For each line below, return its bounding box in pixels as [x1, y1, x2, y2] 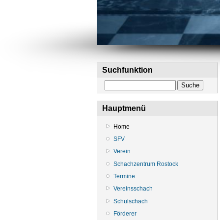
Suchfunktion [102, 66, 153, 74]
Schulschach [113, 197, 148, 205]
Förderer [113, 210, 137, 218]
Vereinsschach [113, 185, 153, 192]
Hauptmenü [102, 104, 146, 112]
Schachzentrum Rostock [113, 160, 178, 167]
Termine [113, 173, 135, 180]
